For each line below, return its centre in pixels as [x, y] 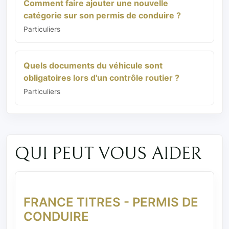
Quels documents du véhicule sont [93, 65]
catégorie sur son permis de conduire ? [102, 15]
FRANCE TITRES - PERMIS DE [111, 202]
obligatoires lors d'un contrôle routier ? [101, 77]
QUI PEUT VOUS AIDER [108, 154]
